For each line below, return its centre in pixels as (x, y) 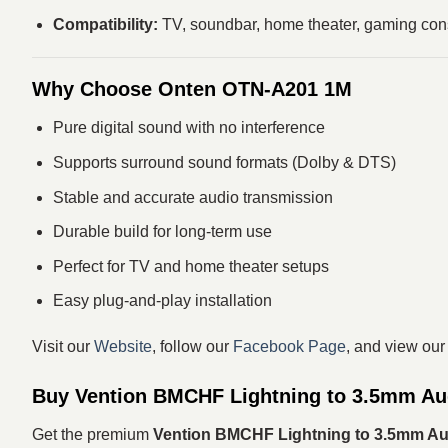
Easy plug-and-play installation (162, 301)
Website (123, 347)
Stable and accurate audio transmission (192, 197)
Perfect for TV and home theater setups (190, 266)
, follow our (192, 347)
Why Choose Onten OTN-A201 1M (192, 89)
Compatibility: (105, 24)
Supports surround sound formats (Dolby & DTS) (224, 162)
